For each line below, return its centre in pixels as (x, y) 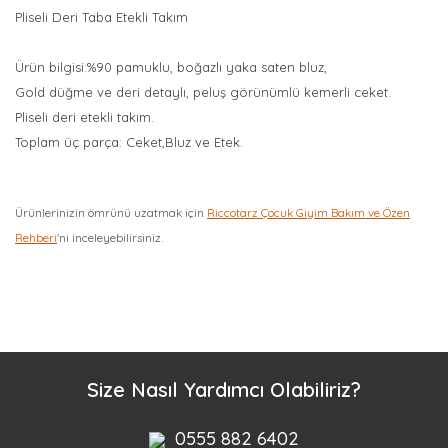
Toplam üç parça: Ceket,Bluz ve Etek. (129, 142)
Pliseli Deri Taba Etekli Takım (101, 17)
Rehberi (36, 237)
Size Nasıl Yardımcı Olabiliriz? (224, 389)
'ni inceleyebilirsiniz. (110, 237)
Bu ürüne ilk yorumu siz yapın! (224, 304)
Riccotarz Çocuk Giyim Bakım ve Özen (308, 212)
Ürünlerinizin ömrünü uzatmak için (111, 212)
